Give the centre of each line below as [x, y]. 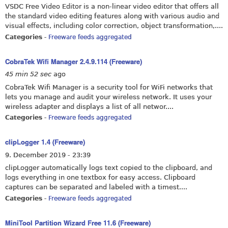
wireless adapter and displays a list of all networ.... [89, 106]
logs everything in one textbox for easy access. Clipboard [100, 178]
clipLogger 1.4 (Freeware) [45, 142]
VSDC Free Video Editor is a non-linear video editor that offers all [112, 7]
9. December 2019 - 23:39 [48, 155]
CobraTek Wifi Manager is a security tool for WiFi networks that [109, 87]
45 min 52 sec [28, 74]
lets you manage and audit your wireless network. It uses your [108, 97]
